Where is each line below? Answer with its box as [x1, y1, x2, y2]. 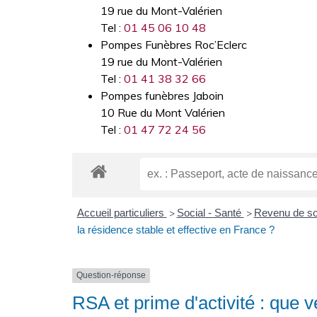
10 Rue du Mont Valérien [100, 105, 225, 120]
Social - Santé [176, 207, 244, 219]
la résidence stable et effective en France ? [76, 224, 275, 236]
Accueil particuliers [76, 207, 167, 219]
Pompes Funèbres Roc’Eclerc [100, 38, 247, 52]
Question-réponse [76, 270, 146, 281]
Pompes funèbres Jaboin [100, 88, 224, 103]
